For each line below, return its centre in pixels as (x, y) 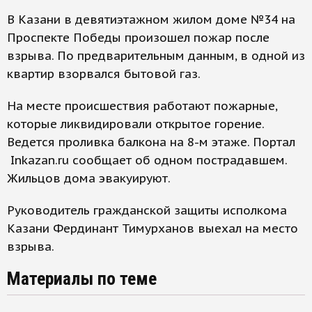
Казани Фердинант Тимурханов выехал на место (153, 229)
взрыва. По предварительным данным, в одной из (156, 56)
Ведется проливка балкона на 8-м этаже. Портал (151, 142)
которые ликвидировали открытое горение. (135, 124)
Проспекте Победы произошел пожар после (138, 38)
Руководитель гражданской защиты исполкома (147, 211)
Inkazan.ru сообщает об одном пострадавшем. (147, 161)
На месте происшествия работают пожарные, (142, 106)
